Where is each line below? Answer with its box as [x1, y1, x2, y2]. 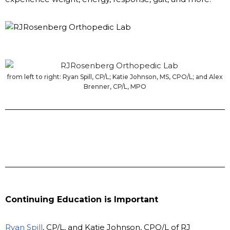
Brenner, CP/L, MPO [84, 82, 146, 90]
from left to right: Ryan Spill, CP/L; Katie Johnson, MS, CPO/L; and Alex [7, 72, 223, 81]
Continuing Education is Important [5, 194, 158, 204]
